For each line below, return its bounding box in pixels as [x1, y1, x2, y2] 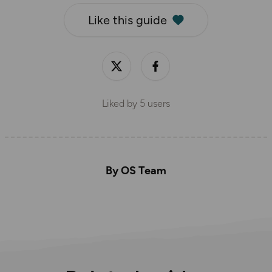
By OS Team [106, 164, 166, 178]
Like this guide [87, 13, 167, 28]
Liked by [102, 98, 140, 110]
